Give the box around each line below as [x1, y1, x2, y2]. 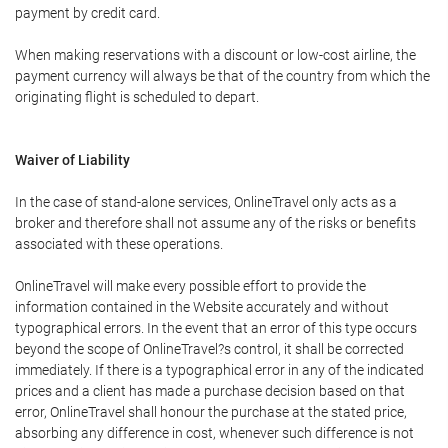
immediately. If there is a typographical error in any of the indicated [15, 362, 424, 378]
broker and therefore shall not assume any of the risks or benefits [15, 215, 416, 231]
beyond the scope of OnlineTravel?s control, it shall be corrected [15, 341, 404, 357]
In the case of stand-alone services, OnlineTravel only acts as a [15, 194, 397, 210]
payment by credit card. [15, 5, 160, 21]
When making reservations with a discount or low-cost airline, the [15, 47, 416, 63]
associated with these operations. [15, 236, 223, 252]
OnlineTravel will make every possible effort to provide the [15, 278, 366, 294]
